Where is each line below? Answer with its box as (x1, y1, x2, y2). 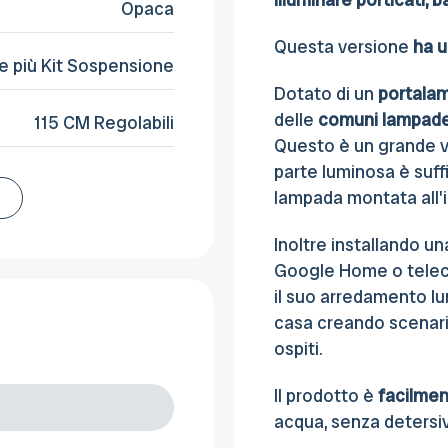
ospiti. (274, 337, 327, 361)
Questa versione (274, 35, 413, 59)
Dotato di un (274, 82, 378, 106)
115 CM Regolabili (34, 111, 174, 135)
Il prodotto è (274, 384, 378, 408)
